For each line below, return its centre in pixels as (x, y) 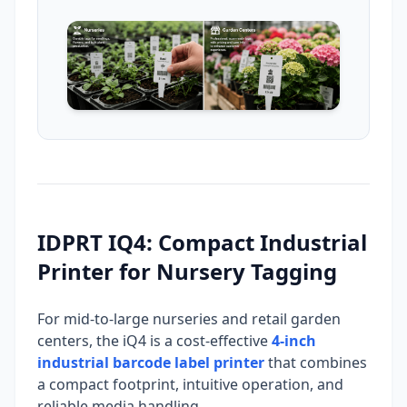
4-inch (294, 341)
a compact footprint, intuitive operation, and (190, 385)
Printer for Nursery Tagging (187, 272)
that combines (316, 363)
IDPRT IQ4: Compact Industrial (202, 243)
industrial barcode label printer (151, 363)
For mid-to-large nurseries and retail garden (189, 319)
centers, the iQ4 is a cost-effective (154, 341)
